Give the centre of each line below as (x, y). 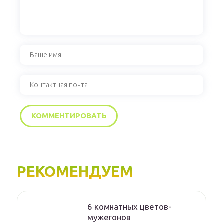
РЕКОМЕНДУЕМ (75, 171)
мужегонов (109, 217)
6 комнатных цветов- (129, 206)
